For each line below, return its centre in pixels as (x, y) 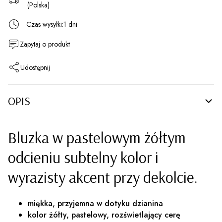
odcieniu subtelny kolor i (83, 157)
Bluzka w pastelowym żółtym (97, 138)
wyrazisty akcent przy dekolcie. (103, 177)
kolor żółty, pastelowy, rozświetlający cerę (104, 215)
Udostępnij (35, 67)
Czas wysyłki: (45, 24)
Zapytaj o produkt (45, 44)
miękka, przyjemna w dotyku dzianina (95, 203)
